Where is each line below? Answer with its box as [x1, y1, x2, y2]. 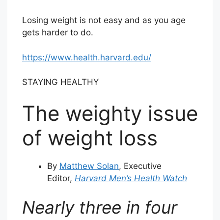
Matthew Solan [59, 161, 119, 171]
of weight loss [22, 125, 158, 150]
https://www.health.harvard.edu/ [22, 52, 151, 62]
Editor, [47, 173, 75, 183]
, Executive [119, 161, 162, 171]
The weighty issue [22, 100, 198, 126]
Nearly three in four [22, 197, 177, 218]
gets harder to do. [22, 27, 93, 38]
